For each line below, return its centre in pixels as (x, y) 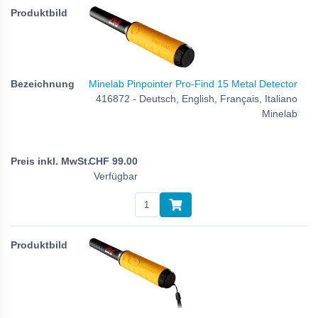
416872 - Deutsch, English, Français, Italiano (197, 99)
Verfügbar (116, 176)
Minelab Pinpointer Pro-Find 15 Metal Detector (193, 84)
